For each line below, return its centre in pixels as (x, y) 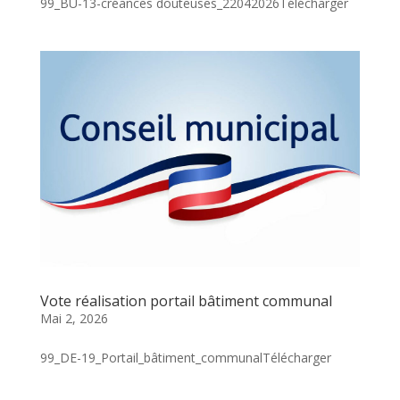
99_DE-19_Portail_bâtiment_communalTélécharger (185, 357)
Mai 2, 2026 (74, 318)
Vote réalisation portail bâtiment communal (186, 300)
